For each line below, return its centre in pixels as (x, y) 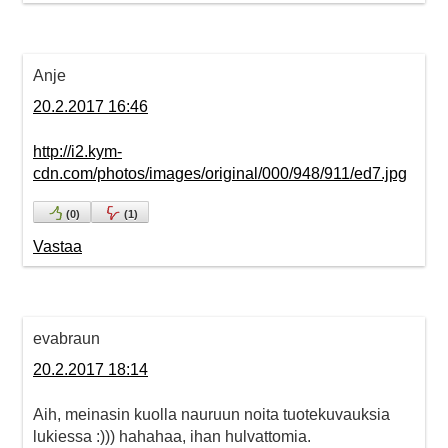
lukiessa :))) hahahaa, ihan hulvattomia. (172, 436)
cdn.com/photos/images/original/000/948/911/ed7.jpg (220, 173)
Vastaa (57, 246)
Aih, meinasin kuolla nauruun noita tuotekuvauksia (211, 414)
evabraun (66, 338)
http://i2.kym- (77, 151)
